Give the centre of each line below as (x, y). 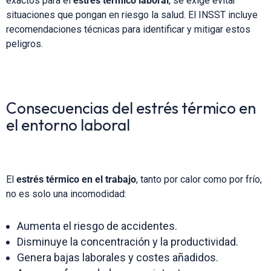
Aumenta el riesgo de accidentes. (97, 226)
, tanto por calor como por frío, (199, 179)
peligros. (24, 44)
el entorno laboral (68, 125)
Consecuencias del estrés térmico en (131, 108)
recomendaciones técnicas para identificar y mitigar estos (128, 29)
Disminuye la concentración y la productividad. (128, 241)
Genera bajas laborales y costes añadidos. (118, 257)
